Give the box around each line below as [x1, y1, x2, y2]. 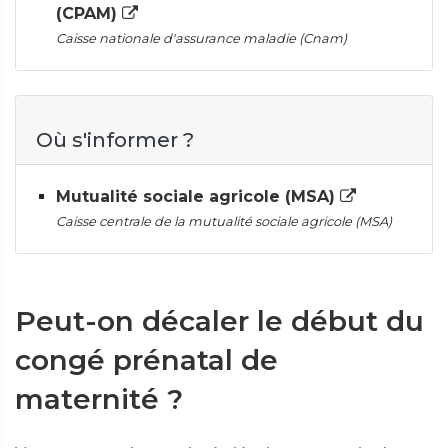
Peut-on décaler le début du [15, 304, 424, 338]
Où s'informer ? [36, 128, 194, 152]
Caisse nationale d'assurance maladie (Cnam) [56, 31, 347, 46]
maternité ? [15, 382, 183, 416]
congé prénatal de [15, 343, 278, 377]
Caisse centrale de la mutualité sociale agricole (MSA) [56, 214, 392, 229]
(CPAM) [56, 4, 122, 23]
